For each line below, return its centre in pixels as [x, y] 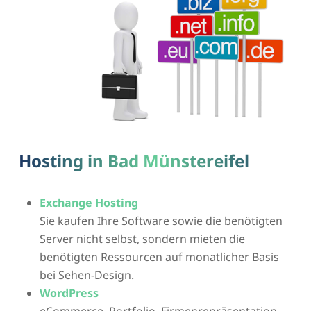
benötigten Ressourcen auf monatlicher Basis [159, 257]
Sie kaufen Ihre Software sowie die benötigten [161, 221]
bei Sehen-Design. [86, 275]
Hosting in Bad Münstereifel [134, 161]
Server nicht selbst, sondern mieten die [142, 239]
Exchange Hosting [89, 203]
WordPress [69, 293]
